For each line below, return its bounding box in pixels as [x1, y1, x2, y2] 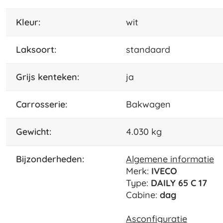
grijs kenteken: [22, 71, 79, 83]
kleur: [22, 16, 40, 28]
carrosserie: [21, 99, 67, 111]
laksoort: [21, 44, 56, 56]
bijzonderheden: [22, 153, 84, 165]
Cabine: [126, 189, 160, 201]
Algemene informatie [126, 153, 214, 165]
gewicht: [22, 126, 51, 138]
